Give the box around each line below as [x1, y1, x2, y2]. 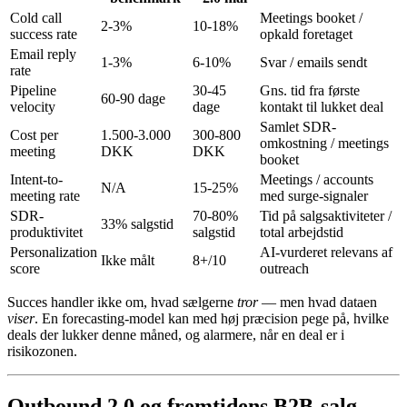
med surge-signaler [260, 187, 368, 203]
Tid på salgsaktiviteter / [260, 207, 392, 223]
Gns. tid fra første [260, 82, 360, 98]
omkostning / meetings [260, 134, 389, 151]
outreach [260, 260, 309, 276]
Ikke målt [101, 252, 154, 268]
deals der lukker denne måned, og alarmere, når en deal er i [7, 326, 344, 342]
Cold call [10, 9, 62, 25]
